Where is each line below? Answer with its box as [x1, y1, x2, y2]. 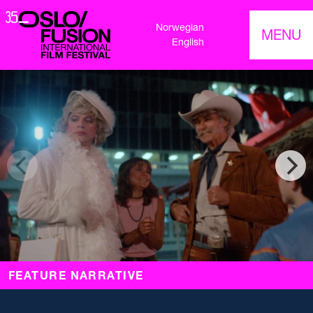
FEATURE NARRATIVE [8, 268, 144, 283]
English [172, 36, 204, 49]
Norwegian [156, 21, 204, 34]
